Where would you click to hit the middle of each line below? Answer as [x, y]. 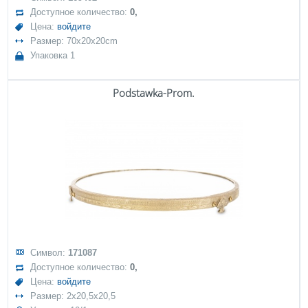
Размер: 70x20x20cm [74, 41]
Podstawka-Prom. [154, 93]
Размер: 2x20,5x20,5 [73, 296]
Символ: [49, 253]
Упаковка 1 [53, 55]
